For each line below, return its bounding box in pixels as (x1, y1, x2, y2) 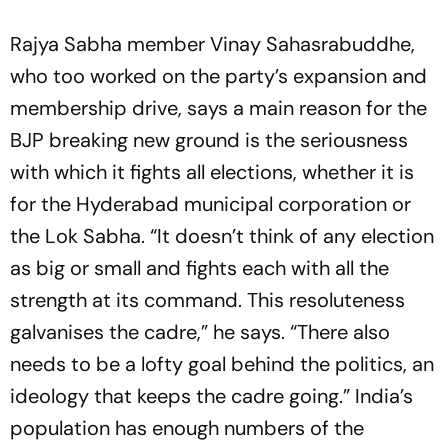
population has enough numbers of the (10, 415, 364, 442)
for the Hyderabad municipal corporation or (10, 191, 411, 218)
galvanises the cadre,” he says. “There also (10, 319, 390, 346)
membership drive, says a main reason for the (10, 95, 427, 122)
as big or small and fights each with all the (10, 255, 389, 282)
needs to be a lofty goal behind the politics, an (10, 351, 434, 378)
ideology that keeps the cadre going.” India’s (10, 383, 413, 410)
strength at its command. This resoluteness (10, 287, 405, 314)
